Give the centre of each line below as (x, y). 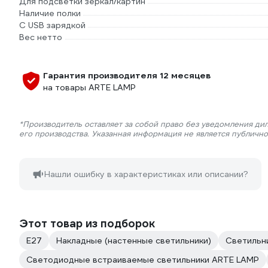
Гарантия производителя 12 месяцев (127, 75)
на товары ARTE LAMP (89, 87)
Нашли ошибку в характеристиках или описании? (146, 174)
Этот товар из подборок (87, 223)
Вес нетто (41, 37)
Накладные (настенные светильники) (134, 240)
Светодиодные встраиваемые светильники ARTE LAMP (143, 260)
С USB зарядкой (52, 25)
